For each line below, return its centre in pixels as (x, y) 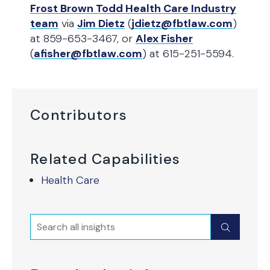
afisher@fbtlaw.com (88, 54)
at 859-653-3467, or (83, 39)
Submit (241, 227)
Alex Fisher (164, 39)
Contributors (79, 115)
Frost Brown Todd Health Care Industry (133, 8)
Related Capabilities (105, 159)
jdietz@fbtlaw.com (182, 24)
